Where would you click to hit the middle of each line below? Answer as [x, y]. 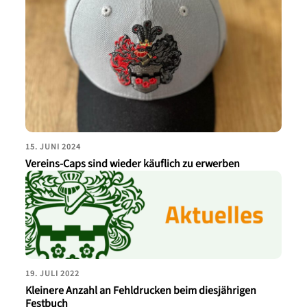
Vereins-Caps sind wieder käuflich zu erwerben [133, 164]
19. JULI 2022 [53, 273]
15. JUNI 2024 [53, 147]
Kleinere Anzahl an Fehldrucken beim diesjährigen [141, 291]
